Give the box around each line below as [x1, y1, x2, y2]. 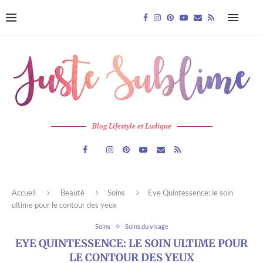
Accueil [12, 188, 36, 198]
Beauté [60, 188, 85, 198]
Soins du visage [124, 222, 168, 231]
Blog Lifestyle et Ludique [92, 122, 171, 131]
